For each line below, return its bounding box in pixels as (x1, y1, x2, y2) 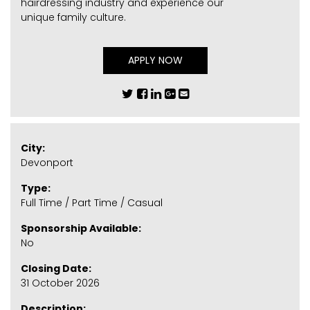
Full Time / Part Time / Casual (21, 195, 163, 210)
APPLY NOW (127, 53, 183, 67)
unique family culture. (21, 10, 126, 24)
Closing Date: (21, 261, 91, 275)
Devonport (21, 155, 73, 170)
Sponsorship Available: (21, 221, 141, 235)
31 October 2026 (21, 275, 100, 290)
